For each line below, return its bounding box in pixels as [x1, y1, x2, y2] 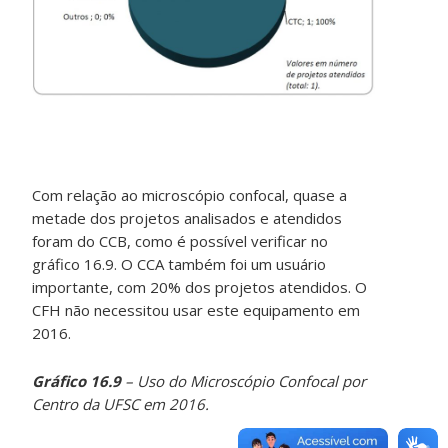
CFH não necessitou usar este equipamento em [32, 300, 361, 321]
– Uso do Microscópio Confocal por [121, 371, 367, 392]
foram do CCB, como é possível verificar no [32, 231, 329, 252]
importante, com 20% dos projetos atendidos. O [32, 277, 368, 298]
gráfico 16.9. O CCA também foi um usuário [32, 254, 327, 275]
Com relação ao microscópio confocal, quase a [32, 185, 348, 206]
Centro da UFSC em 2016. [32, 394, 210, 415]
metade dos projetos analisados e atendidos [32, 208, 343, 229]
